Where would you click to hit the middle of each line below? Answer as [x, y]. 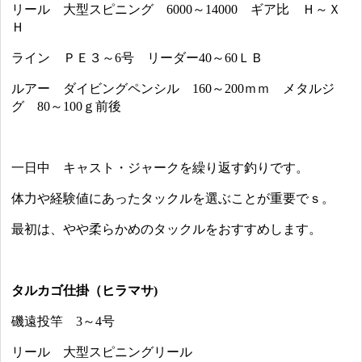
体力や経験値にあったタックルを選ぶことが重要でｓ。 [173, 199]
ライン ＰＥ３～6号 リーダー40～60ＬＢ [138, 58]
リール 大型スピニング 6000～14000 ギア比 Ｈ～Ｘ [177, 10]
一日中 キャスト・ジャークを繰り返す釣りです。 [160, 168]
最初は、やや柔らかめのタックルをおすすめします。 [167, 229]
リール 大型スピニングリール [102, 352]
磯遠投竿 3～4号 [63, 322]
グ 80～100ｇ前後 [67, 107]
